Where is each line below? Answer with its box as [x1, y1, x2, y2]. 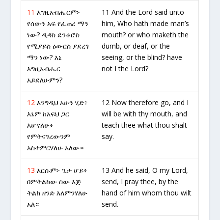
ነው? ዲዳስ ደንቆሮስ [27, 30, 80, 39]
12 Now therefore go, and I [102, 98, 189, 107]
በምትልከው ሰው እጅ [27, 177, 82, 186]
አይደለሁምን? [27, 75, 63, 84]
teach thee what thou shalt [102, 120, 188, 130]
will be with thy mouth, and [102, 109, 188, 118]
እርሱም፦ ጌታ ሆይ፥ [35, 165, 87, 175]
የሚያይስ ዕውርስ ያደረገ [27, 41, 89, 51]
